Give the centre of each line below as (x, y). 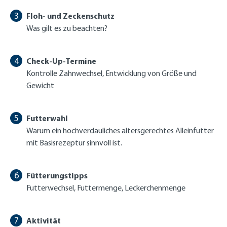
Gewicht (40, 85)
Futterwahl (47, 118)
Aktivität (44, 220)
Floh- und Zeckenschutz (70, 15)
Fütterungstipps (57, 175)
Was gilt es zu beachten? (67, 28)
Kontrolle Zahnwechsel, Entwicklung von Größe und (111, 73)
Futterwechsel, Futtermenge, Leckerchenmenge (106, 187)
